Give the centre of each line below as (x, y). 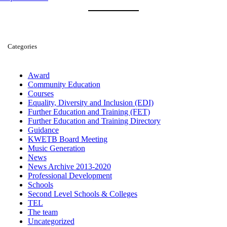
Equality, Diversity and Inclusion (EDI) (90, 102)
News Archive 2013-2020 (69, 166)
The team (43, 212)
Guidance (43, 130)
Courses (41, 93)
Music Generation (56, 148)
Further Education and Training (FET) (89, 111)
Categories (22, 46)
